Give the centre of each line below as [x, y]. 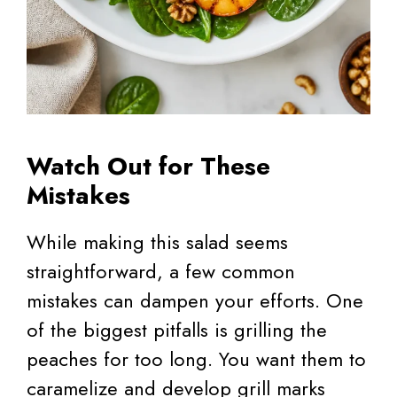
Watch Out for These [148, 166]
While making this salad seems [157, 241]
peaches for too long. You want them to [196, 358]
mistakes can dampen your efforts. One [195, 300]
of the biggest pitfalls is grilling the [177, 329]
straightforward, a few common [161, 271]
